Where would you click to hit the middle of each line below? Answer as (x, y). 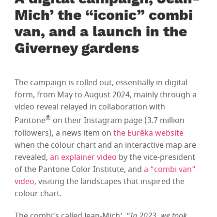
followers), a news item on (64, 133)
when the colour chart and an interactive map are (105, 145)
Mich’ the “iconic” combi (104, 17)
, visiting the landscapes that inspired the (109, 181)
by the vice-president (156, 157)
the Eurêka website (148, 133)
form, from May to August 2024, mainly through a (106, 95)
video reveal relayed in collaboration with (90, 107)
